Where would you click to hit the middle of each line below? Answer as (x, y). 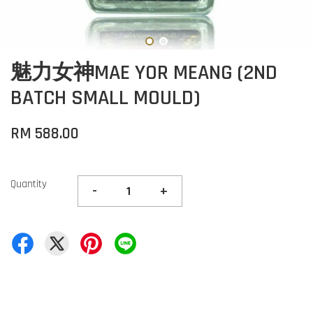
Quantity (29, 184)
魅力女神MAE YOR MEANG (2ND (144, 73)
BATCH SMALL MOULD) (105, 98)
